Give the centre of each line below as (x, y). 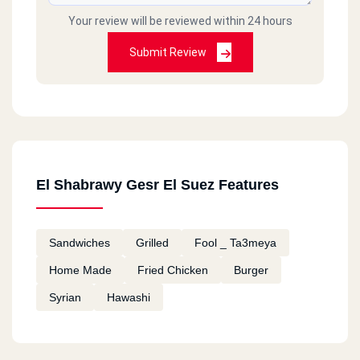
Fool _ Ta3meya (235, 243)
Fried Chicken (173, 270)
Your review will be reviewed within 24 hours (180, 21)
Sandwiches (80, 243)
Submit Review (169, 53)
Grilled (152, 243)
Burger (251, 270)
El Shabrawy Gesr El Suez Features (157, 185)
